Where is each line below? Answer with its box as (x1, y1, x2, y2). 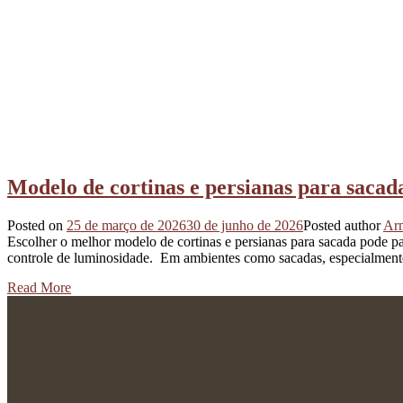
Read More (7, 279, 71, 295)
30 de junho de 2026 (186, 217, 303, 233)
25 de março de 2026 (67, 217, 186, 233)
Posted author (303, 217, 381, 233)
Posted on (7, 217, 63, 233)
